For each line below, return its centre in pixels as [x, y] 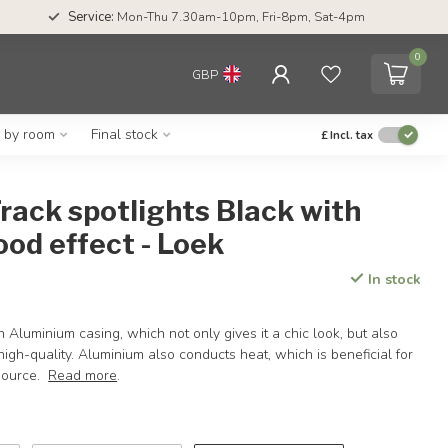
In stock [392, 279]
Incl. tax [351, 135]
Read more [83, 375]
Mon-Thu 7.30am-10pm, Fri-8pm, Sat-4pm [239, 17]
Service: [90, 17]
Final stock [124, 134]
